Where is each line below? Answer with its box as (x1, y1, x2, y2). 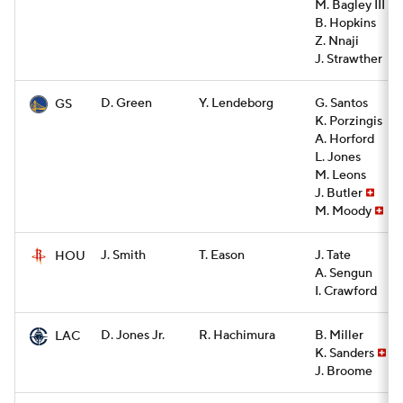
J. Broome (315, 363, 372, 380)
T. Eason (199, 247, 245, 264)
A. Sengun (315, 265, 372, 282)
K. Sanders (315, 345, 374, 362)
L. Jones (315, 149, 361, 166)
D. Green (101, 95, 152, 112)
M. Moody (315, 203, 372, 219)
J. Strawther (315, 51, 382, 67)
